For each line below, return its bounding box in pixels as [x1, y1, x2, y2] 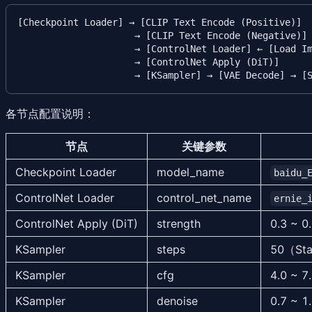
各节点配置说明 [6, 107, 84, 121]
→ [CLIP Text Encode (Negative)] [17, 30, 307, 42]
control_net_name [157, 191, 251, 205]
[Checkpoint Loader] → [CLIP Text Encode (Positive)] [17, 17, 302, 29]
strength [157, 217, 201, 231]
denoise [157, 294, 198, 309]
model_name [157, 165, 224, 180]
